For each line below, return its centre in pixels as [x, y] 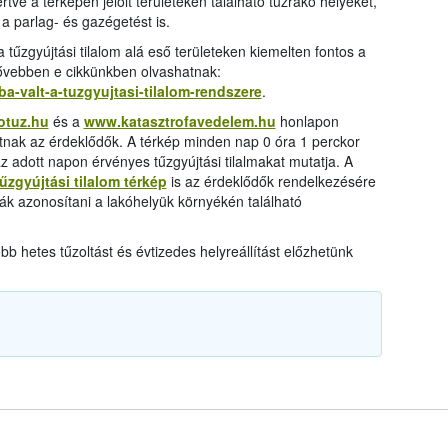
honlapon [307, 121]
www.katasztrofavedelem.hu [179, 121]
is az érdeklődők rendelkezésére [271, 181]
